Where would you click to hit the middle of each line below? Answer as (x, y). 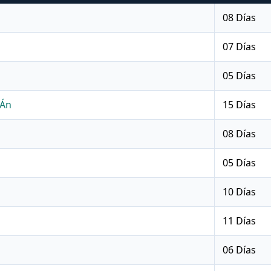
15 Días (240, 105)
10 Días (240, 192)
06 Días (240, 250)
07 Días (240, 47)
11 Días (240, 221)
